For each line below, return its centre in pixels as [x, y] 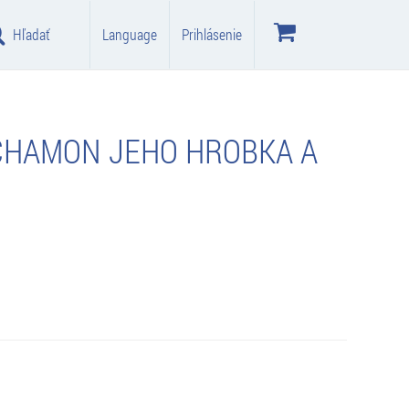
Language [130, 34]
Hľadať [31, 34]
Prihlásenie [212, 34]
